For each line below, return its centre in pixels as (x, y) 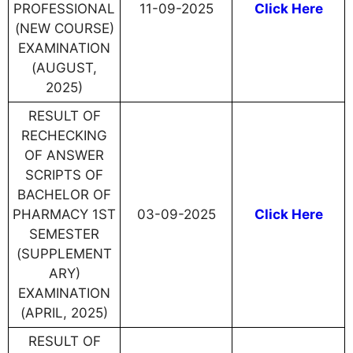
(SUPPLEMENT (64, 254)
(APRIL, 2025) (64, 313)
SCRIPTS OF (64, 175)
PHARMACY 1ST (64, 215)
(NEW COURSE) (64, 29)
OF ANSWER (64, 156)
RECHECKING (64, 136)
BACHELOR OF (64, 195)
